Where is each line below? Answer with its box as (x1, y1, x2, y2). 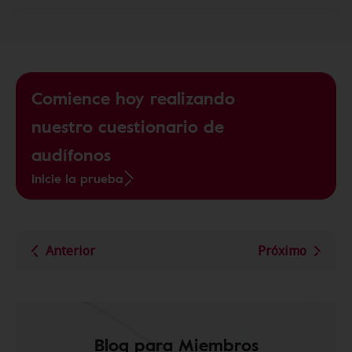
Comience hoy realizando (31, 85, 235, 112)
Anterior (46, 242, 95, 260)
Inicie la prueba (31, 169, 123, 189)
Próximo (258, 242, 306, 260)
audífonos (31, 141, 111, 168)
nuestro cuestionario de (31, 113, 224, 140)
